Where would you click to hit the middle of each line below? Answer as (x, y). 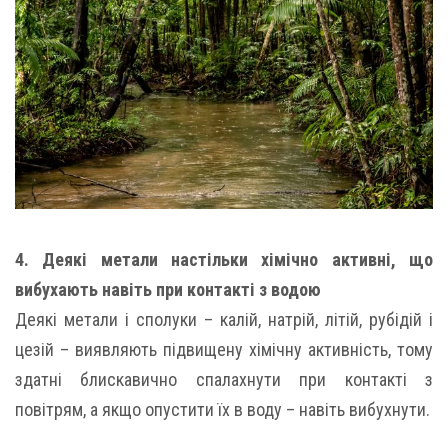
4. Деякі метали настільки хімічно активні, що (224, 259)
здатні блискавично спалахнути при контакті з (224, 379)
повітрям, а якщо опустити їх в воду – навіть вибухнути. (222, 409)
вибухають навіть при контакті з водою (168, 289)
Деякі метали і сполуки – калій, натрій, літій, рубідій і (224, 319)
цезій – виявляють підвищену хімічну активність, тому (224, 349)
